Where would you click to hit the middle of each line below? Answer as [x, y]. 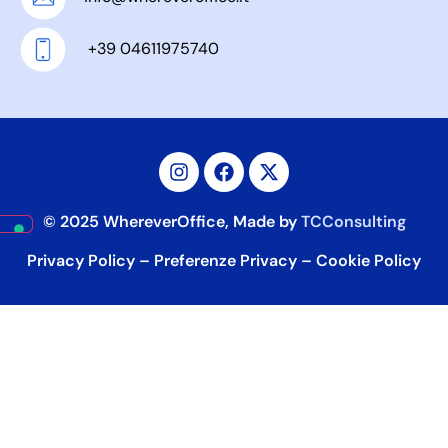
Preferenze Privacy [225, 261]
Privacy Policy [81, 261]
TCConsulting [353, 222]
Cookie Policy [368, 261]
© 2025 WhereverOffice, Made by [171, 222]
